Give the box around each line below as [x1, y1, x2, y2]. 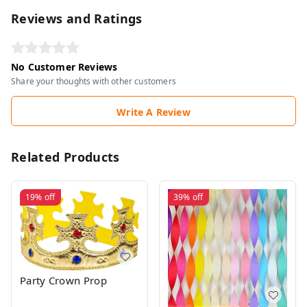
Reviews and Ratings [11, 10, 143, 27]
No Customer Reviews [11, 60, 118, 74]
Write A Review [116, 106, 191, 119]
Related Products [11, 149, 120, 166]
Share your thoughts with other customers [11, 75, 176, 88]
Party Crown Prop [20, 273, 107, 287]
